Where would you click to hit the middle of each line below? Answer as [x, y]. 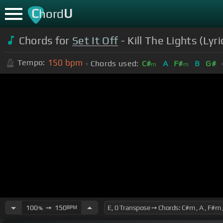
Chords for [46, 40]
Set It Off [95, 40]
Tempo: [31, 63]
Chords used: [114, 63]
